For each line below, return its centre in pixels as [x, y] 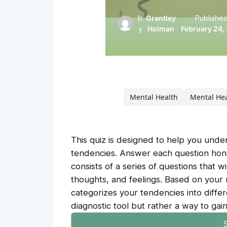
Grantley [161, 18]
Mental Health [154, 97]
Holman [161, 28]
